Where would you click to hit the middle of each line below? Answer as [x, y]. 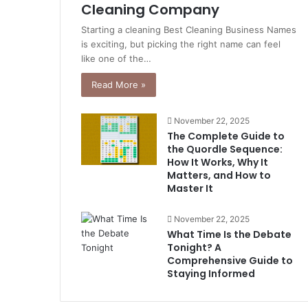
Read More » [119, 85]
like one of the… [116, 58]
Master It [190, 188]
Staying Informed [211, 274]
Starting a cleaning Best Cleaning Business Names [189, 30]
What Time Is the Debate [229, 234]
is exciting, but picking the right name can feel [181, 44]
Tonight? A [194, 247]
